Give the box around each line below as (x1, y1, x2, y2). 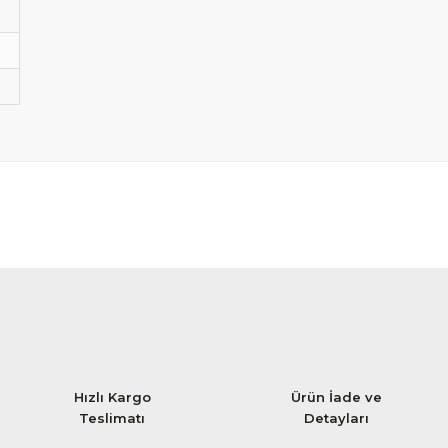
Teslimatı (79, 410, 145, 426)
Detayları (303, 410, 369, 426)
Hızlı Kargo (73, 389, 151, 405)
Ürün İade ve (290, 389, 382, 405)
